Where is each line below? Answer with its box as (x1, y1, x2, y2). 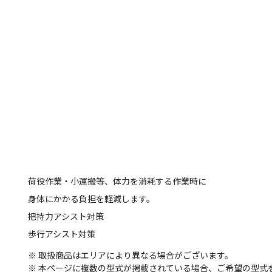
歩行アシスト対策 (28, 228, 95, 240)
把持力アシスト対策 (28, 210, 104, 222)
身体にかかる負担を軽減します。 (28, 192, 155, 205)
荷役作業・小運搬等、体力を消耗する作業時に (28, 175, 206, 187)
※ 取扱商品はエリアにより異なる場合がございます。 (28, 249, 233, 261)
